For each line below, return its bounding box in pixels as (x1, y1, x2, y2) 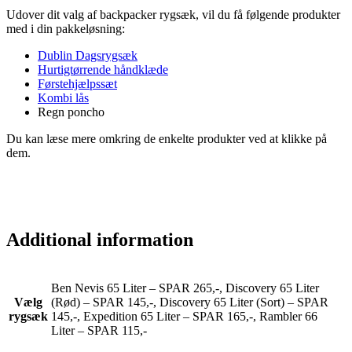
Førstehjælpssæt (38, 76, 117, 90)
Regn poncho (38, 104, 104, 119)
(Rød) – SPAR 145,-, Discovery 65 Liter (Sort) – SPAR (51, 295, 328, 309)
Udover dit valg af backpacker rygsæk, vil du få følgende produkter (6, 7, 340, 21)
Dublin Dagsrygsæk (38, 48, 137, 62)
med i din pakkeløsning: (6, 21, 125, 35)
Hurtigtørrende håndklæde (38, 62, 168, 76)
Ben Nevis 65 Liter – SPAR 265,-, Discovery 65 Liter (51, 280, 319, 295)
